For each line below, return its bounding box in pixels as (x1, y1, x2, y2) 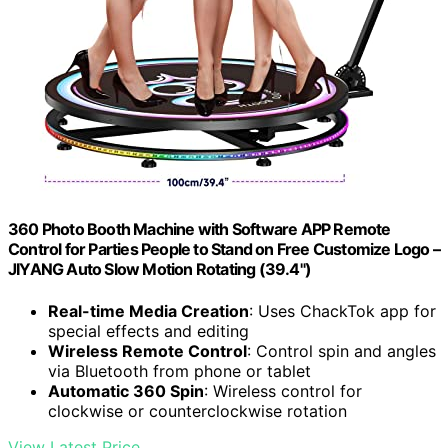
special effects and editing (48, 320, 249, 341)
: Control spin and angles (247, 340, 436, 361)
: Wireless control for (204, 380, 362, 401)
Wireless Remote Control (48, 340, 247, 361)
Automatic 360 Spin (48, 380, 204, 401)
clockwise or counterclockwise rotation (48, 400, 347, 421)
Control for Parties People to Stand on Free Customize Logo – (8, 239, 441, 260)
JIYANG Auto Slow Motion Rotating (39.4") (8, 259, 311, 280)
